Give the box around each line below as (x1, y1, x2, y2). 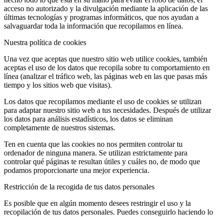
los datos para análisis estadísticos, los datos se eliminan (4, 115, 173, 124)
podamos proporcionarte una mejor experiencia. (4, 166, 149, 175)
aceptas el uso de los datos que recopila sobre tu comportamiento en (4, 63, 210, 72)
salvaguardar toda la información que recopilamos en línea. (4, 22, 183, 31)
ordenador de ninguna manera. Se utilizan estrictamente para (4, 149, 187, 157)
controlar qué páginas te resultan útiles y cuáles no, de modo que (4, 157, 200, 166)
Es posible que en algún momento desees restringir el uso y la (4, 199, 191, 208)
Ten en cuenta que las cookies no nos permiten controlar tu (4, 140, 183, 149)
